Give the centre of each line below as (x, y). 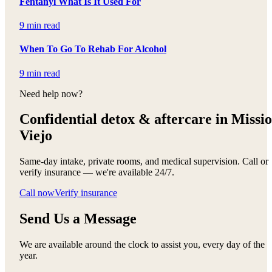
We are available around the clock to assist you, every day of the (142, 245)
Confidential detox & (85, 119)
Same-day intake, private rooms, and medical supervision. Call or (144, 161)
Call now (37, 193)
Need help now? (51, 93)
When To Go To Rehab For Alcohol (93, 49)
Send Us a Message (78, 219)
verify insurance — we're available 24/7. (97, 172)
